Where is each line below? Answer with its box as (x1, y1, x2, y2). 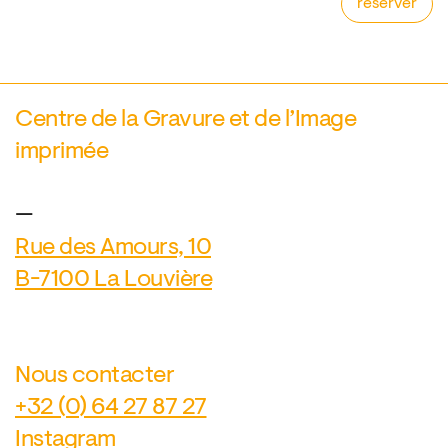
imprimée (15, 140, 108, 165)
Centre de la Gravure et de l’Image (15, 108, 356, 133)
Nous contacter (15, 364, 174, 389)
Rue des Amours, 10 (15, 236, 211, 261)
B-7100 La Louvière (15, 268, 212, 293)
